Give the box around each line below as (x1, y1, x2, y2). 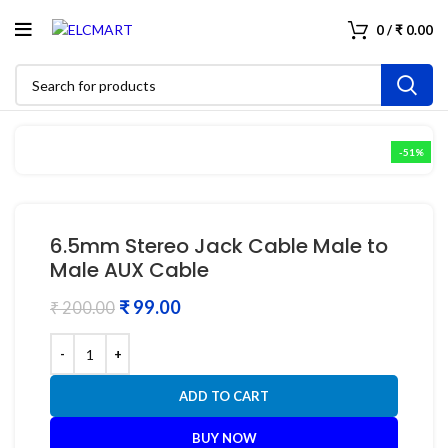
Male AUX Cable (50, 256, 209, 285)
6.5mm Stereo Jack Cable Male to (50, 232, 388, 261)
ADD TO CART (179, 388, 269, 405)
